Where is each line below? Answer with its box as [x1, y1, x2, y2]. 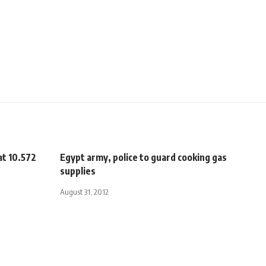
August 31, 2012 [60, 186, 109, 197]
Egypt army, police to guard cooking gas [60, 151, 227, 163]
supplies [60, 164, 96, 177]
